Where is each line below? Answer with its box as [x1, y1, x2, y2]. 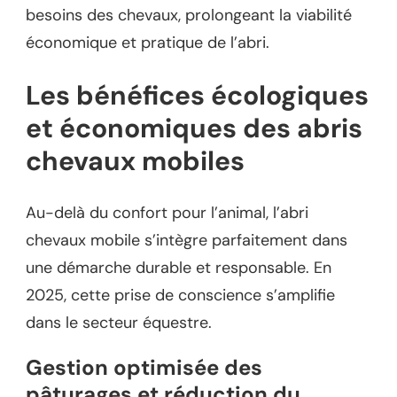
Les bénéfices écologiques [26, 77, 369, 113]
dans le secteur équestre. [26, 311, 212, 333]
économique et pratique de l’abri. [26, 31, 269, 53]
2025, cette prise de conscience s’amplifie [26, 284, 335, 306]
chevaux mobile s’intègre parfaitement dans [26, 229, 347, 251]
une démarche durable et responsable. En [26, 256, 331, 278]
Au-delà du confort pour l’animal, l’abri [26, 201, 308, 223]
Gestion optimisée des [26, 353, 262, 381]
